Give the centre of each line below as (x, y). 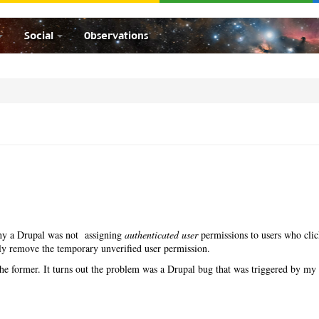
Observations (116, 36)
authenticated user (161, 234)
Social (40, 36)
